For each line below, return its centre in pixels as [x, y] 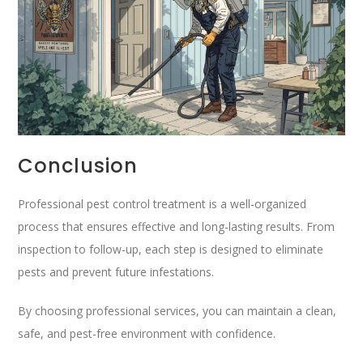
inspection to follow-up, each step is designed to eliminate [171, 250]
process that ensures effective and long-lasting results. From [177, 227]
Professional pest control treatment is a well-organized [162, 204]
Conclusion [78, 166]
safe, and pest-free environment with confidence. [147, 334]
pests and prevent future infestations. [116, 272]
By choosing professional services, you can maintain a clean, [177, 311]
